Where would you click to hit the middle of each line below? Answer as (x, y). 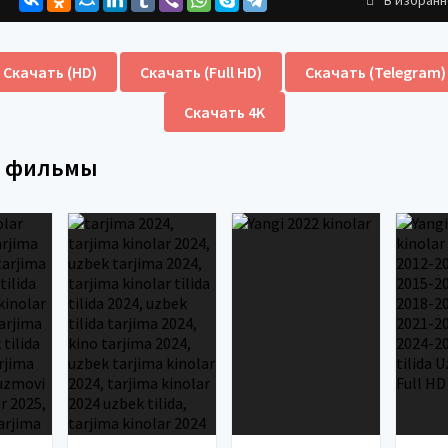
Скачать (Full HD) (200, 71)
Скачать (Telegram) (375, 71)
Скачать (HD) (49, 71)
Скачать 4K (224, 111)
